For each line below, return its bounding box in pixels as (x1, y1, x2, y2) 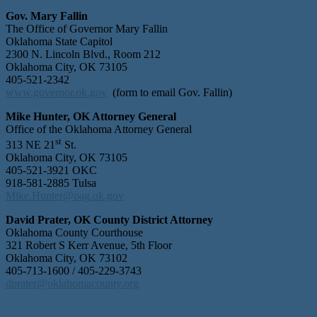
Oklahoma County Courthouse (6, 226, 143, 239)
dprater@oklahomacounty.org (6, 277, 139, 290)
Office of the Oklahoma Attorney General (6, 122, 192, 135)
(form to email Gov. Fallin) (107, 86, 232, 98)
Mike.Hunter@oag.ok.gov (6, 190, 124, 202)
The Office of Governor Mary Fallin (6, 22, 168, 35)
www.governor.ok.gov (6, 86, 107, 98)
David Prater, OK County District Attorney (6, 214, 213, 226)
